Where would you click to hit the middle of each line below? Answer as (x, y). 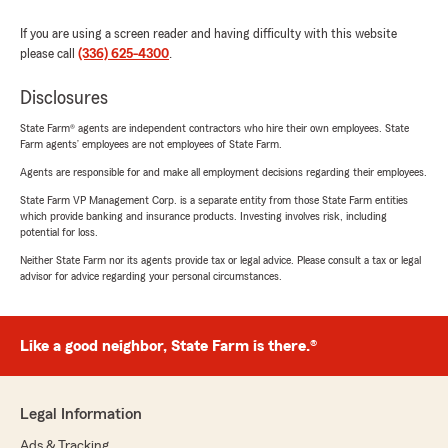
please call (49, 53)
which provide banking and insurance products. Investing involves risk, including (203, 215)
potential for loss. (59, 231)
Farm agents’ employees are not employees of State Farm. (151, 143)
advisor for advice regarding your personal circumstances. (151, 275)
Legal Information (81, 413)
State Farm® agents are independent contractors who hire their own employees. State (214, 127)
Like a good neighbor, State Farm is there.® (168, 345)
